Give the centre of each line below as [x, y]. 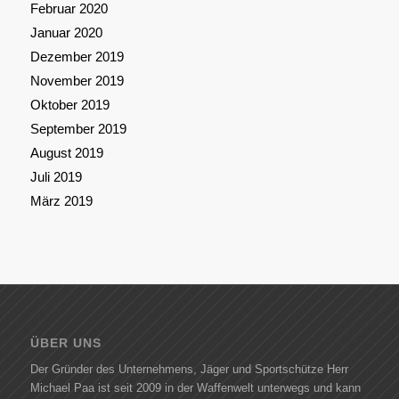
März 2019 [61, 201]
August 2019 [66, 153]
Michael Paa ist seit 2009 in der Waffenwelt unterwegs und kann [195, 387]
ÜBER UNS [65, 342]
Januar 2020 [66, 33]
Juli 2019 [56, 177]
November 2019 [77, 81]
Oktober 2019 [69, 105]
